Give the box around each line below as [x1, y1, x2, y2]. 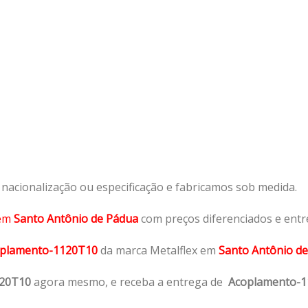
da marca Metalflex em [100, 242, 216, 258]
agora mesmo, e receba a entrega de [31, 274, 228, 289]
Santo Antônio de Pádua [14, 210, 141, 226]
